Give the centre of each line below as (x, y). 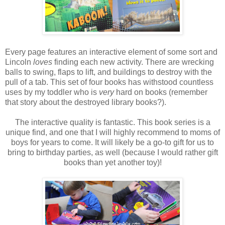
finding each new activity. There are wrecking (134, 62)
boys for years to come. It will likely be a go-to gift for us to (113, 143)
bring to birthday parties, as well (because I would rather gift (113, 153)
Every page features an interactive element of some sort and (111, 52)
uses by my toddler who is (52, 92)
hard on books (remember (162, 92)
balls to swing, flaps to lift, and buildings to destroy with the (108, 72)
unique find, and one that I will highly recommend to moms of (113, 133)
